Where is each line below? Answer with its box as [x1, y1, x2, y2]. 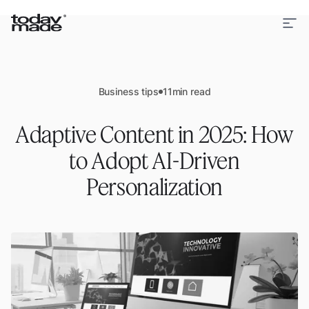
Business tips [98, 86, 159, 97]
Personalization [86, 172, 223, 200]
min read [172, 86, 211, 97]
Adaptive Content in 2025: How [15, 120, 294, 148]
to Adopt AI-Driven [69, 146, 240, 174]
